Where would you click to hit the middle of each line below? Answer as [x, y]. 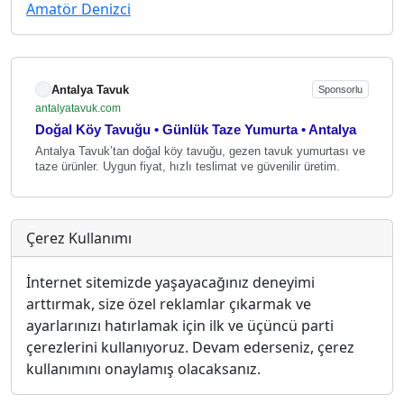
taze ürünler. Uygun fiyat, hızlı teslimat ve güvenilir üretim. [188, 167]
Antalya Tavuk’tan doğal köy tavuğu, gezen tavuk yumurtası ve [200, 151]
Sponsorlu [340, 90]
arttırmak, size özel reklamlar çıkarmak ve [169, 304]
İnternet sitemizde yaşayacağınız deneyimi [170, 283]
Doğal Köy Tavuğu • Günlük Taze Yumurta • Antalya [196, 130]
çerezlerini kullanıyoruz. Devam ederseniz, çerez [190, 348]
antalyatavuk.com [78, 109]
